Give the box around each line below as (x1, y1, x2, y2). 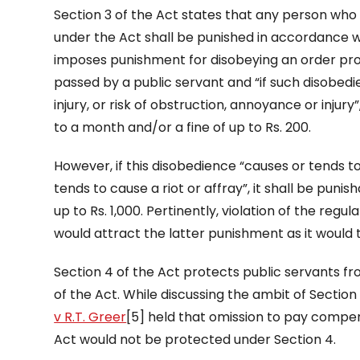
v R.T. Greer (54, 308, 127, 326)
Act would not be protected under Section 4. (54, 330, 337, 349)
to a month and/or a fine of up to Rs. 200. (54, 118, 312, 137)
